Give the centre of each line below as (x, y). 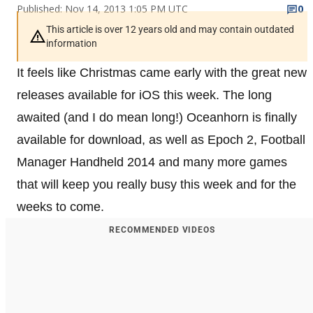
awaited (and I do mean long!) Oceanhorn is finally (157, 117)
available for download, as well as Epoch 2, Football (161, 139)
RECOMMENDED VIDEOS (162, 230)
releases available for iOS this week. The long (144, 95)
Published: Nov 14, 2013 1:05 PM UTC (102, 8)
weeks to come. (60, 206)
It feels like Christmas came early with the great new (162, 72)
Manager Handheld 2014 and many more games (152, 162)
